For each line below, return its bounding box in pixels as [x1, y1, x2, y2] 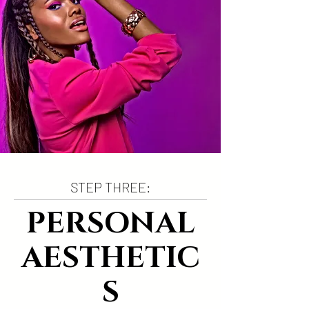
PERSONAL [26, 203, 195, 243]
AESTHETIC [21, 238, 200, 278]
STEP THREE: [70, 179, 151, 195]
